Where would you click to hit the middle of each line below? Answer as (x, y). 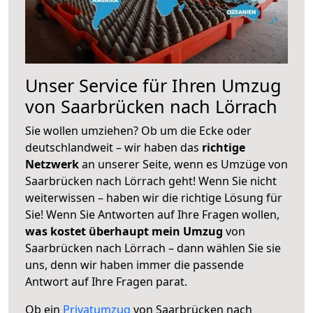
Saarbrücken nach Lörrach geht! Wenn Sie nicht (151, 181)
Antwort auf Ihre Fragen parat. (106, 281)
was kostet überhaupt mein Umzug (124, 231)
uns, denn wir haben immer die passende (134, 264)
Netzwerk (53, 164)
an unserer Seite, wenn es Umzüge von (185, 164)
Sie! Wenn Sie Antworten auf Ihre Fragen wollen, (152, 214)
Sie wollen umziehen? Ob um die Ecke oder (138, 130)
